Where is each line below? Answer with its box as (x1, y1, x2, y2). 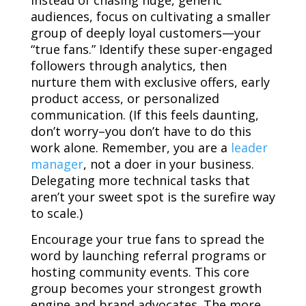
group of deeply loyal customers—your (30, 25, 261, 42)
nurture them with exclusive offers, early (30, 74, 270, 91)
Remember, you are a (101, 139, 231, 156)
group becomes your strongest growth (30, 280, 262, 297)
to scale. (30, 205, 79, 222)
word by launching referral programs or (30, 247, 266, 264)
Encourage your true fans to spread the (30, 231, 264, 248)
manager (30, 156, 83, 173)
